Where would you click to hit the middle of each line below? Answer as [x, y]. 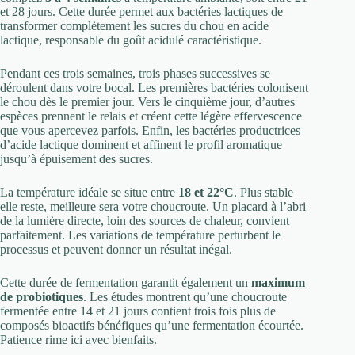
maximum [278, 283]
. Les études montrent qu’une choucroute [185, 297]
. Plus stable [263, 193]
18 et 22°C [206, 193]
